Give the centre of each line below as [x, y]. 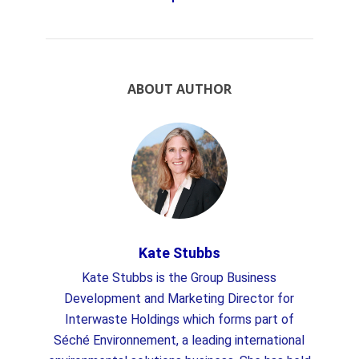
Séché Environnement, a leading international [179, 340]
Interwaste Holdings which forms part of [179, 319]
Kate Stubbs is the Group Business [179, 278]
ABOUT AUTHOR [179, 89]
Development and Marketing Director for [179, 298]
